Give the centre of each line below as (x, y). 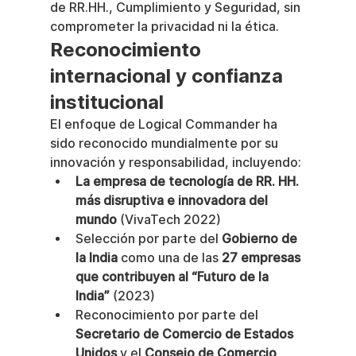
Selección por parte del (148, 239)
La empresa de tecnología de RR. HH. (188, 182)
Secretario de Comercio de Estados (186, 334)
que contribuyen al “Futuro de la (173, 277)
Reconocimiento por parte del (168, 315)
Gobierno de (261, 239)
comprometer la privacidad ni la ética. (164, 27)
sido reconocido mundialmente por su (165, 143)
